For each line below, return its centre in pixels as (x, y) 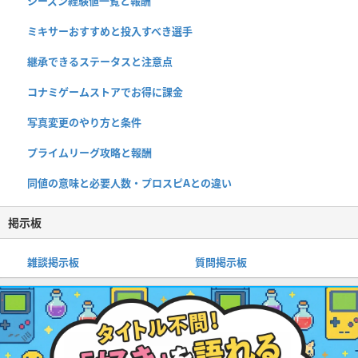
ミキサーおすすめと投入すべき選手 (110, 32)
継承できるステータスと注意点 (100, 62)
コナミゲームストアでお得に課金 (105, 92)
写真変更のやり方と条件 (84, 123)
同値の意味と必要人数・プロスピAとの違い (129, 183)
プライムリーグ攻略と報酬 (89, 153)
